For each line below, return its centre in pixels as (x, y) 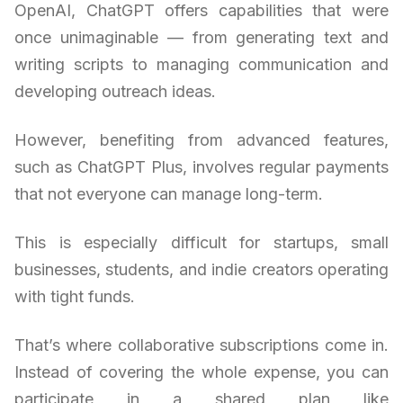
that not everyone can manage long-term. (169, 193)
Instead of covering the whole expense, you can (201, 372)
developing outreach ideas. (115, 91)
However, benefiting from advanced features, (201, 139)
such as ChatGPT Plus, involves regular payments (201, 166)
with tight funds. (75, 296)
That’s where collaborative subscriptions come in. (201, 345)
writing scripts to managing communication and (201, 64)
